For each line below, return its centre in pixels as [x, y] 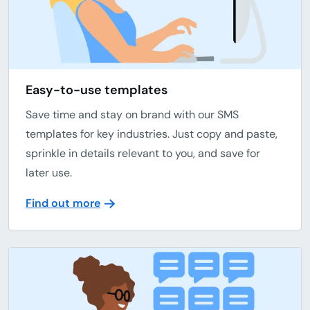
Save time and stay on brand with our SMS [132, 114]
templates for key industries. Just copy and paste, [152, 134]
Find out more [63, 203]
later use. [49, 172]
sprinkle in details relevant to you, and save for [143, 153]
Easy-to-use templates [97, 90]
